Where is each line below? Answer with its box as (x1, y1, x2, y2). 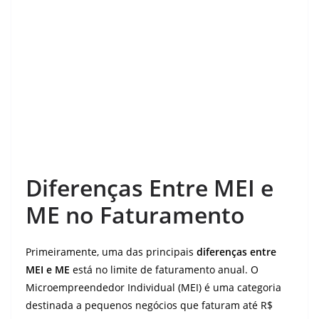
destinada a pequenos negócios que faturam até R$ (26, 298, 273, 312)
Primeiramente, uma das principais (26, 245, 197, 258)
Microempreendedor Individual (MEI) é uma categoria (26, 281, 281, 294)
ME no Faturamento (26, 199, 245, 230)
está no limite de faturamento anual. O (70, 263, 258, 276)
